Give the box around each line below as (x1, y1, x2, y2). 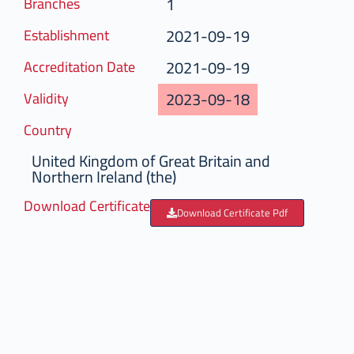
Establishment (32, 22, 117, 48)
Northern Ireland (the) (40, 162, 184, 191)
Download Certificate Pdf (185, 203, 296, 222)
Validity (32, 85, 77, 111)
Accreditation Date (32, 54, 143, 80)
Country (32, 117, 80, 143)
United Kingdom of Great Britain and (40, 146, 278, 175)
